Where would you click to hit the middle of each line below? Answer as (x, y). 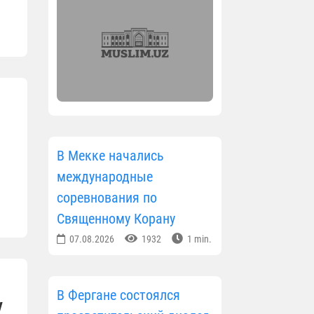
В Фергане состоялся (118, 295)
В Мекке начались (110, 155)
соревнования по (107, 197)
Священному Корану (116, 218)
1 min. (198, 239)
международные (104, 176)
